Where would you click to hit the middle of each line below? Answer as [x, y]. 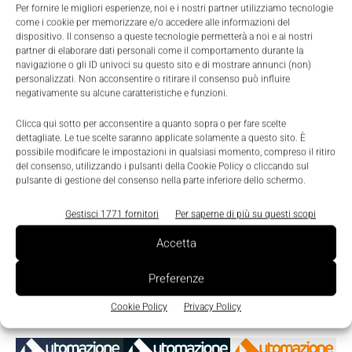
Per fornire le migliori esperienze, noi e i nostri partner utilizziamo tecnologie [174, 8]
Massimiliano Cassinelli [63, 18]
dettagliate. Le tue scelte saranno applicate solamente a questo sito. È [161, 138]
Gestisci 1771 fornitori [112, 214]
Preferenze [176, 279]
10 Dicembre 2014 [155, 18]
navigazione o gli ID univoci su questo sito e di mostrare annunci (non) [163, 65]
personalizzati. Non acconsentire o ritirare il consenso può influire [153, 79]
